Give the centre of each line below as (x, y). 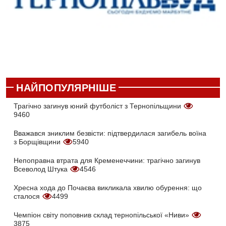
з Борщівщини (38, 142)
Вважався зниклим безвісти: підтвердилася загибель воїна (110, 133)
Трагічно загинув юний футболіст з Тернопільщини (98, 106)
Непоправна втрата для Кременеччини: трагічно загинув (107, 161)
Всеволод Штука (42, 169)
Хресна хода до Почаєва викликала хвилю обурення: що (108, 188)
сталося (28, 196)
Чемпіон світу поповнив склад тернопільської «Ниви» (102, 215)
